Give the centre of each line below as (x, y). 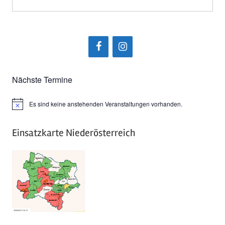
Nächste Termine (42, 79)
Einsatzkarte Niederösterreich (74, 133)
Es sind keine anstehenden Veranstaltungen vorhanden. (106, 103)
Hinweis (23, 107)
